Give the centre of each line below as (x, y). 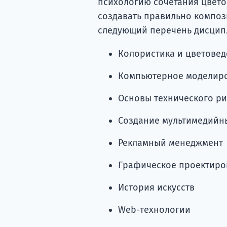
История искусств (156, 187)
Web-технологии (154, 210)
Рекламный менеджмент (170, 143)
